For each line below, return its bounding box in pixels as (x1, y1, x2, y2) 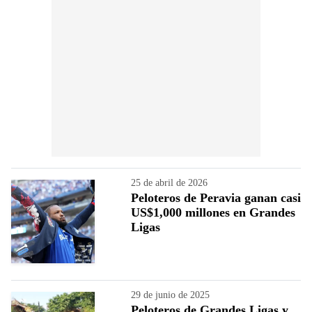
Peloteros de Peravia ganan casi (131, 190, 301, 205)
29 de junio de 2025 (131, 289, 210, 300)
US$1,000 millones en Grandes (131, 205, 295, 219)
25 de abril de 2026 (131, 177, 208, 188)
